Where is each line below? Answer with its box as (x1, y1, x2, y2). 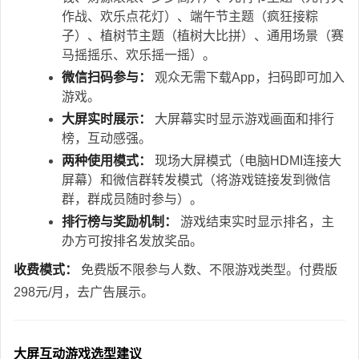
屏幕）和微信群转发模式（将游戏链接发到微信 (62, 172, 331, 187)
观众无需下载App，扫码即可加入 (151, 70, 345, 84)
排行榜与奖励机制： (62, 214, 177, 228)
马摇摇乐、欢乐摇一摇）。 (62, 47, 216, 62)
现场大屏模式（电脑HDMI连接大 (151, 153, 341, 167)
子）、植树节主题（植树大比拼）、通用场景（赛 (62, 28, 344, 42)
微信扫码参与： (62, 70, 151, 84)
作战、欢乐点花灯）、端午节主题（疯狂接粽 (62, 9, 318, 23)
